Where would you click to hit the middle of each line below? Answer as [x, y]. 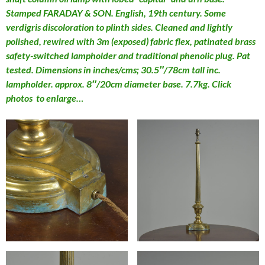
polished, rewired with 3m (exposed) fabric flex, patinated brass [131, 41]
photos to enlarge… [45, 98]
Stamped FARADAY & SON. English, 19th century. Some [116, 12]
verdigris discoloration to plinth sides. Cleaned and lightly [119, 27]
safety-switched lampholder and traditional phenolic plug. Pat [128, 55]
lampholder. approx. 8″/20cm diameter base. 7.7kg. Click [119, 83]
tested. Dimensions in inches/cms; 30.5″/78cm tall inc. [113, 69]
